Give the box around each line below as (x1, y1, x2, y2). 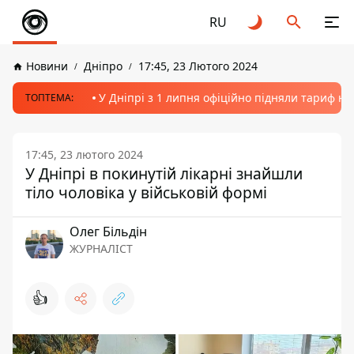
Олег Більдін (70, 223, 147, 240)
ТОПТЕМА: (25, 91, 73, 104)
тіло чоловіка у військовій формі (25, 182, 267, 203)
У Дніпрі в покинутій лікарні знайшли (25, 163, 303, 184)
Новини (26, 58, 68, 73)
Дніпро (84, 58, 122, 73)
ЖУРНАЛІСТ (70, 241, 133, 256)
